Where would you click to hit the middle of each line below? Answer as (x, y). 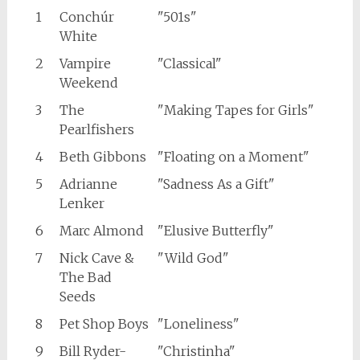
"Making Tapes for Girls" (235, 110)
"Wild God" (193, 258)
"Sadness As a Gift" (216, 184)
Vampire (85, 64)
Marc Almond (101, 231)
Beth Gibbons (102, 157)
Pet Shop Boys (104, 324)
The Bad (85, 278)
